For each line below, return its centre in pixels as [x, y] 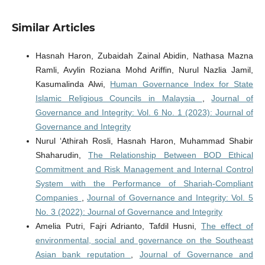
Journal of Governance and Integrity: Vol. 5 [170, 197]
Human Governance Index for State [182, 84]
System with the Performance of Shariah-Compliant [144, 183]
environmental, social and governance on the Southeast [144, 240]
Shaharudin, [62, 155]
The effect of [227, 226]
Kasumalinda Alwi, [73, 84]
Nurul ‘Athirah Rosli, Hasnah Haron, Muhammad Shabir [144, 140]
